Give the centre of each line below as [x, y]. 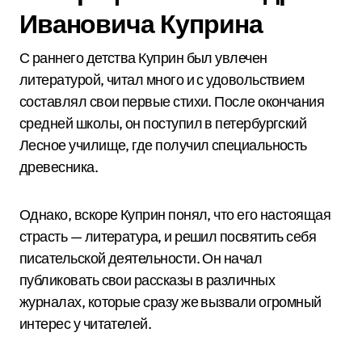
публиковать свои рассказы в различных [147, 280]
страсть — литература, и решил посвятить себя [168, 236]
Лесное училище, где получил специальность [163, 145]
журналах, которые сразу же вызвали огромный [170, 302]
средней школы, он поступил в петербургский [163, 123]
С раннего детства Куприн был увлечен [143, 58]
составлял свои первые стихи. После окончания [172, 101]
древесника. [59, 167]
